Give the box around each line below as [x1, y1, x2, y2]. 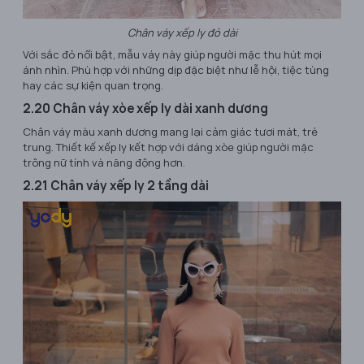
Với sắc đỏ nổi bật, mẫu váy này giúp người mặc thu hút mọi [23, 47, 322, 63]
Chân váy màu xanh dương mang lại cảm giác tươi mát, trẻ [23, 124, 318, 140]
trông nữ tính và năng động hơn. [23, 155, 185, 171]
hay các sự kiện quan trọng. [23, 78, 163, 93]
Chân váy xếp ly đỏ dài [127, 25, 237, 41]
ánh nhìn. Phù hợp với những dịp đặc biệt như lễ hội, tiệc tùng [23, 63, 329, 78]
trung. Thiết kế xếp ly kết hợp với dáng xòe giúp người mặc [23, 140, 314, 155]
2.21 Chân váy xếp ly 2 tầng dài [23, 177, 209, 195]
